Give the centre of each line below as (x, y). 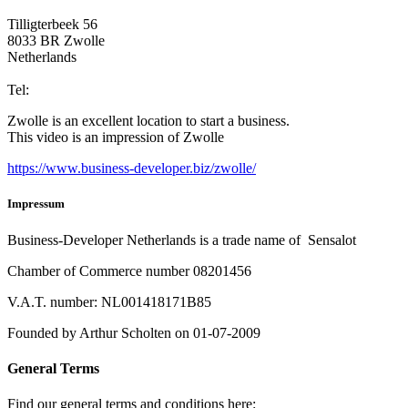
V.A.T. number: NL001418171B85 (109, 301)
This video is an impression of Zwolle (116, 138)
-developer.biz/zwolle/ (193, 168)
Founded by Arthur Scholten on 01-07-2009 (134, 332)
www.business (87, 168)
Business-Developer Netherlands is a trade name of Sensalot (182, 240)
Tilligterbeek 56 (52, 25)
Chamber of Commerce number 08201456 (129, 270)
